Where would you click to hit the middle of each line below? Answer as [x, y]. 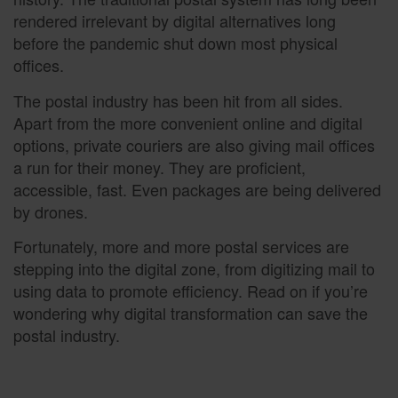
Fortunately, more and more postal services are [181, 247]
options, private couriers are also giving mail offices [194, 144]
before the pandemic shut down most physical [175, 43]
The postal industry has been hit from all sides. [178, 100]
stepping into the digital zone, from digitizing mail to [194, 269]
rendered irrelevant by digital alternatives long [175, 21]
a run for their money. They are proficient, [159, 167]
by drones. [51, 211]
